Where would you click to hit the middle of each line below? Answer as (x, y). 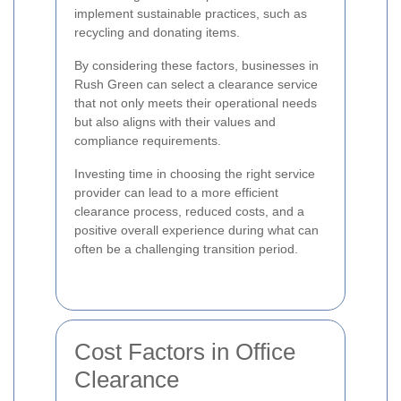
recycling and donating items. (157, 32)
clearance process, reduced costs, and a (189, 211)
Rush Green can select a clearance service (196, 84)
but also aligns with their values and (175, 122)
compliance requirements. (148, 141)
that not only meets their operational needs (196, 103)
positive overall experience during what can (196, 230)
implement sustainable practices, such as (191, 13)
